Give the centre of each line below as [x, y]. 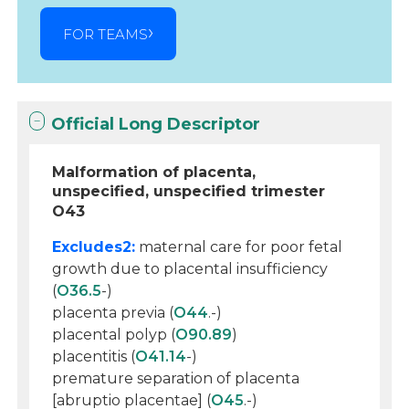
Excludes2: [94, 247]
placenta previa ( [113, 313]
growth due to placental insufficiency [190, 269]
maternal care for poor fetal [239, 247]
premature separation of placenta [176, 378]
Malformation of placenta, [154, 172]
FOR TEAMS [106, 34]
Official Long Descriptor [156, 124]
